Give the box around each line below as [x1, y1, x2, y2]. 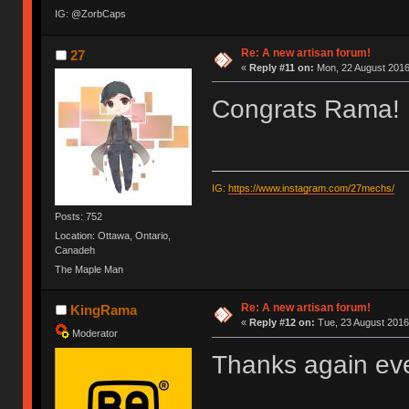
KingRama [69, 302, 137, 319]
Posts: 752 [55, 210, 103, 222]
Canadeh [55, 244, 96, 256]
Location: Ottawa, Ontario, [55, 229, 172, 241]
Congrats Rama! [211, 95, 400, 124]
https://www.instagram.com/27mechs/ [227, 182, 394, 194]
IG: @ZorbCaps [55, 8, 127, 20]
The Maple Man [55, 264, 124, 276]
